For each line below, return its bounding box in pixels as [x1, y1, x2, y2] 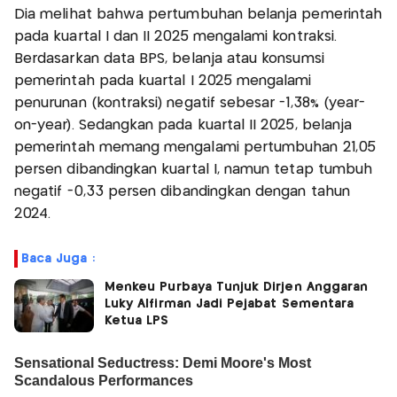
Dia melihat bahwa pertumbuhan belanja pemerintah [14, 7, 383, 21]
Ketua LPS [105, 314, 169, 327]
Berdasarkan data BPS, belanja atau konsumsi [14, 51, 324, 66]
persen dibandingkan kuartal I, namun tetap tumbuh [14, 162, 373, 176]
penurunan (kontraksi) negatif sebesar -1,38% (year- [14, 96, 366, 110]
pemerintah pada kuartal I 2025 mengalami [14, 74, 312, 88]
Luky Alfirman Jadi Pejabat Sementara [105, 297, 354, 310]
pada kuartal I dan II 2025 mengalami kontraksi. [14, 29, 338, 43]
